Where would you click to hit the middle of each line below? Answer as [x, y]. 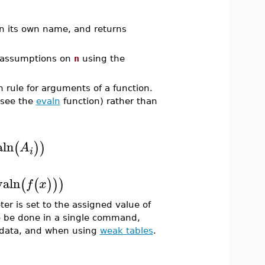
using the [102, 58]
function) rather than [109, 101]
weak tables [126, 230]
